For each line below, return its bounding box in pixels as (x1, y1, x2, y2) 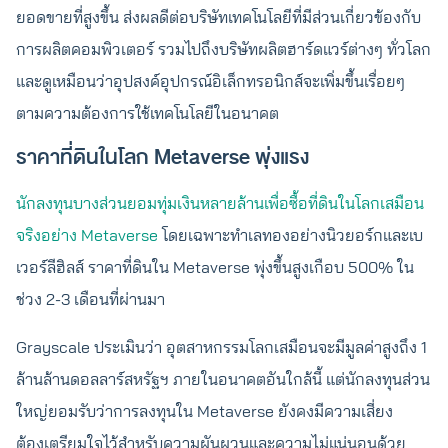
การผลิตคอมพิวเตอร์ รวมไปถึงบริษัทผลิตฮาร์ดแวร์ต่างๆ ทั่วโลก (16, 39, 431, 59)
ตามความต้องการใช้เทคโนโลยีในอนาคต (16, 103, 279, 123)
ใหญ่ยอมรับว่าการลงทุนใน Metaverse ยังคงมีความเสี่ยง (16, 401, 393, 421)
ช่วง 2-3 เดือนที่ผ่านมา (16, 289, 169, 309)
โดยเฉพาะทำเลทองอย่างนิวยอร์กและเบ (158, 225, 423, 245)
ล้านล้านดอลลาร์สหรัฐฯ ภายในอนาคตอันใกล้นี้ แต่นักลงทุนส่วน (16, 369, 430, 389)
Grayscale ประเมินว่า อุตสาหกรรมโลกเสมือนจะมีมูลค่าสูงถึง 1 (16, 337, 427, 357)
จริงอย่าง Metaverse (16, 225, 158, 245)
